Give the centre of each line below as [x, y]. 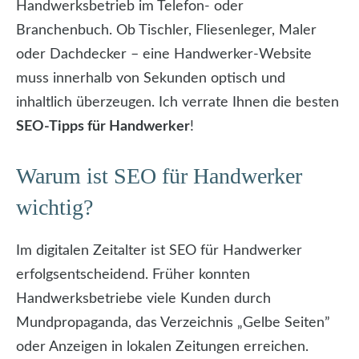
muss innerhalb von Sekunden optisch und [151, 79]
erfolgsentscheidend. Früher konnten [133, 275]
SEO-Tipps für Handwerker [103, 127]
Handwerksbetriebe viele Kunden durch [143, 299]
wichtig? [54, 208]
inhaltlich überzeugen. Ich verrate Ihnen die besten [177, 103]
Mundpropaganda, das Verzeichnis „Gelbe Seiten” [173, 323]
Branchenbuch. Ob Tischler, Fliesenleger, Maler [166, 31]
